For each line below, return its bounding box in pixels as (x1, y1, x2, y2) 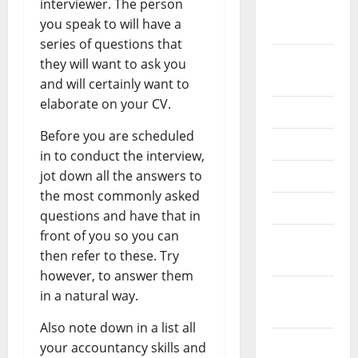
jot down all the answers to (40, 167, 202, 185)
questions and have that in (40, 207, 201, 225)
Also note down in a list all (40, 319, 196, 337)
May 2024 (271, 167, 331, 185)
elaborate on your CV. (40, 95, 171, 113)
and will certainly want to (40, 75, 189, 93)
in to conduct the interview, (40, 147, 205, 165)
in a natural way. (40, 287, 138, 305)
